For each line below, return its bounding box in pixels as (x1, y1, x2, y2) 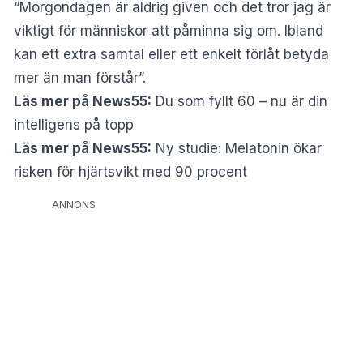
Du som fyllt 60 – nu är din (156, 92, 327, 109)
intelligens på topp (14, 116, 134, 133)
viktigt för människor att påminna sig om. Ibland (14, 22, 323, 39)
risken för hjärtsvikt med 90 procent (14, 163, 247, 180)
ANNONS (52, 198, 96, 211)
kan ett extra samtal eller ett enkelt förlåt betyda (14, 45, 329, 62)
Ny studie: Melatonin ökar (156, 139, 322, 156)
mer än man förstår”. (14, 69, 146, 86)
